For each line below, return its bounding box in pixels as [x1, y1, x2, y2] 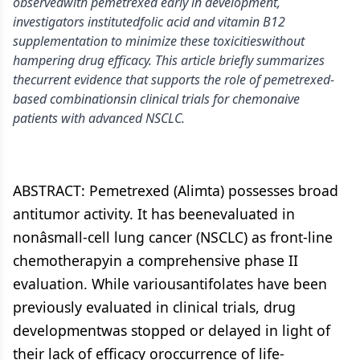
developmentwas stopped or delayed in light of [13, 321, 330, 340]
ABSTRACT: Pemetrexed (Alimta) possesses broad [13, 181, 338, 200]
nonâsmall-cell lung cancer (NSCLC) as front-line [13, 227, 333, 247]
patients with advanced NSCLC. [13, 109, 185, 127]
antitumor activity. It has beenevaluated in [13, 204, 295, 223]
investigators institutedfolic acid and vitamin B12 [13, 13, 285, 31]
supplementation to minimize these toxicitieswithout [13, 32, 305, 50]
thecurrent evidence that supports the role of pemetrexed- [13, 71, 334, 88]
